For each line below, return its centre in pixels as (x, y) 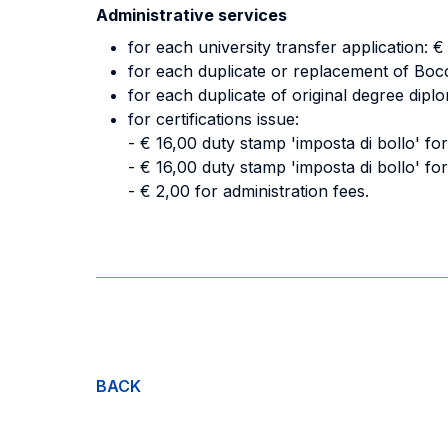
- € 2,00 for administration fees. (248, 191)
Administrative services (191, 15)
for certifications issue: (213, 119)
